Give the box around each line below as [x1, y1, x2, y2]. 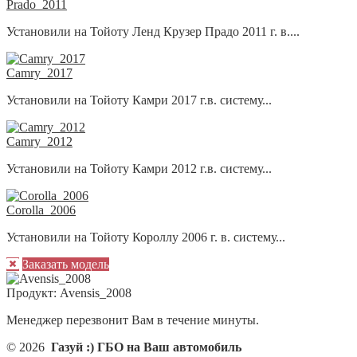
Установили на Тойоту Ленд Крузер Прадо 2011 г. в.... [6, 24, 300, 38]
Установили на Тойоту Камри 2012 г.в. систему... [6, 161, 272, 175]
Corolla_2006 [6, 202, 76, 217]
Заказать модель [22, 257, 109, 271]
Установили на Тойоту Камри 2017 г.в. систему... [6, 92, 272, 107]
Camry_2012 [6, 134, 73, 148]
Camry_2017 [6, 65, 73, 80]
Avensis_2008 [60, 285, 131, 300]
